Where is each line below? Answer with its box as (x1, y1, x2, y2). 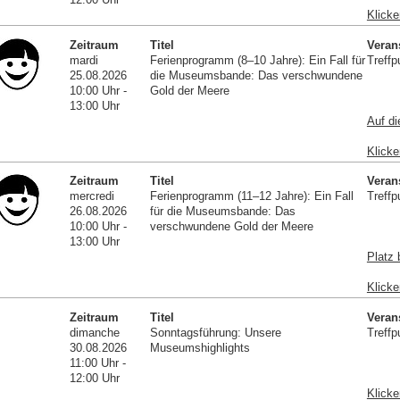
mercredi (70, 189, 115, 204)
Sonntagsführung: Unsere (149, 326, 281, 340)
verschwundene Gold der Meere (149, 220, 313, 234)
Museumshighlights (149, 341, 250, 355)
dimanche (70, 326, 121, 340)
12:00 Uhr (70, 371, 121, 386)
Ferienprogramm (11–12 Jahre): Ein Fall (149, 189, 354, 204)
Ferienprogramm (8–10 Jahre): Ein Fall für (149, 53, 365, 67)
